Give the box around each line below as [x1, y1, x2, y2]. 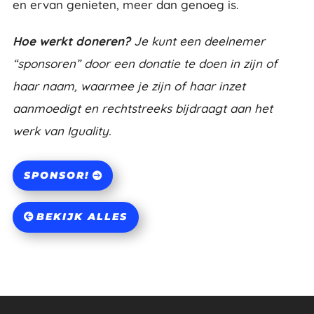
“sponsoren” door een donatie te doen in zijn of [12, 55, 278, 71]
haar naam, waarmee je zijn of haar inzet [12, 78, 245, 93]
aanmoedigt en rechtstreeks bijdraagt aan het [12, 100, 273, 116]
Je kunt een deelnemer [130, 33, 265, 48]
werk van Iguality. [12, 123, 111, 138]
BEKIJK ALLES [36, 210, 128, 224]
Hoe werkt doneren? [12, 33, 130, 48]
